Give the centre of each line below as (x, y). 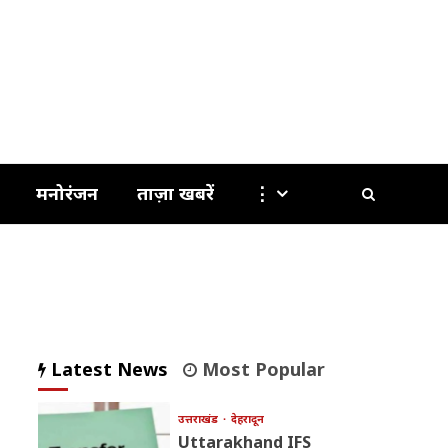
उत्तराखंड (199, 419)
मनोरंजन (67, 193)
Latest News (106, 369)
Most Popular (260, 369)
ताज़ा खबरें (176, 193)
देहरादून (247, 419)
